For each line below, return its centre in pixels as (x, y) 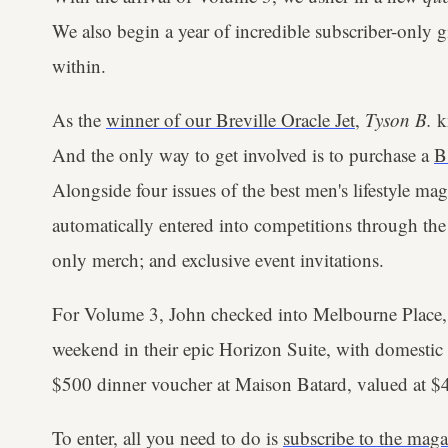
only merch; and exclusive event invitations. (218, 259)
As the (79, 119)
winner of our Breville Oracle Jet (230, 119)
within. (79, 65)
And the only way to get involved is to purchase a (243, 154)
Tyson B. (398, 119)
